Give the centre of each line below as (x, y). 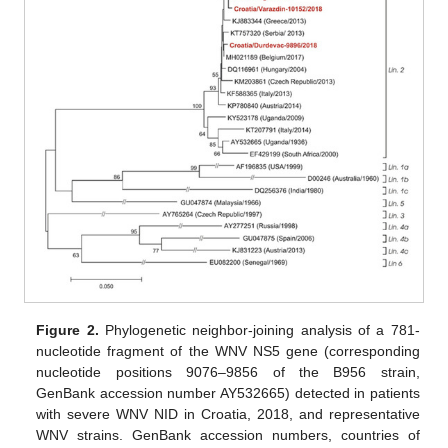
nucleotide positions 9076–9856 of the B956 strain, (228, 372)
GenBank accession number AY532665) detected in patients (228, 393)
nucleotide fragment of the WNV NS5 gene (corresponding (228, 351)
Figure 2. (67, 330)
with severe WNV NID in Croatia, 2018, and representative (228, 414)
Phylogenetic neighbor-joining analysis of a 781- (259, 330)
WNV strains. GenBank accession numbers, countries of (228, 435)
